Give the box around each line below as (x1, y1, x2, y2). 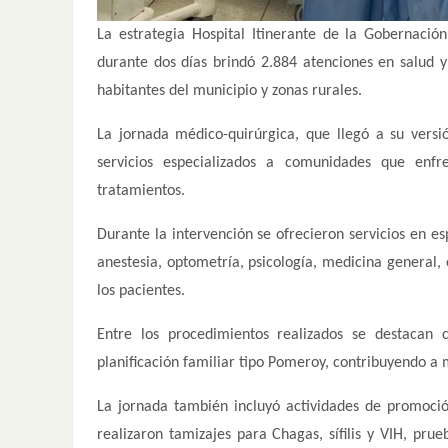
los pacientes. (97, 282, 185, 299)
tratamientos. (97, 182, 185, 199)
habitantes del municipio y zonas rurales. (97, 82, 362, 99)
